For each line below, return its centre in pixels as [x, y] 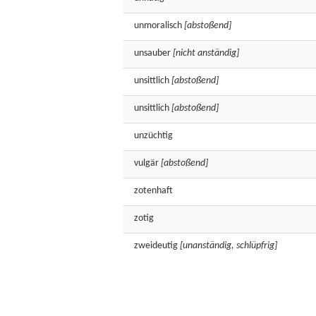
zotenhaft [153, 191]
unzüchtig [153, 136]
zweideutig [156, 246]
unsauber [152, 53]
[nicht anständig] [206, 53]
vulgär [146, 163]
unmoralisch [158, 26]
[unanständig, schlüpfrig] [229, 246]
